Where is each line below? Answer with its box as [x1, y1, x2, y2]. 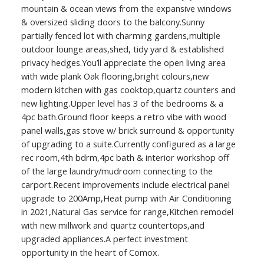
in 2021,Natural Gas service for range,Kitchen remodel [21, 206, 233, 218]
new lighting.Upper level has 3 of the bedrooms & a [21, 97, 223, 110]
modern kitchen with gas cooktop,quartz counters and [21, 84, 236, 96]
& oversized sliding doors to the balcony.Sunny [21, 16, 204, 28]
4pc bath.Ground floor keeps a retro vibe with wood [21, 111, 226, 123]
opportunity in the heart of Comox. [21, 246, 159, 259]
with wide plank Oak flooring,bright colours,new [21, 70, 209, 82]
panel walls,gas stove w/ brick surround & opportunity [21, 124, 234, 137]
